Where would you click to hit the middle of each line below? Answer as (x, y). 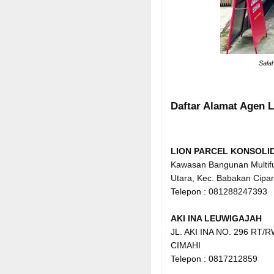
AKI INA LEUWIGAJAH (216, 218)
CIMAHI (186, 245)
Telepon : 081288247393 (219, 191)
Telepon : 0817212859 (214, 258)
